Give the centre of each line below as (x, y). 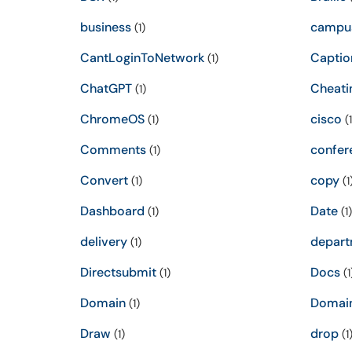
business (106, 27)
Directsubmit (118, 272)
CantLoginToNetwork (142, 58)
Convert (104, 180)
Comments (113, 150)
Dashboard (112, 211)
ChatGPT (106, 88)
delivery (104, 242)
